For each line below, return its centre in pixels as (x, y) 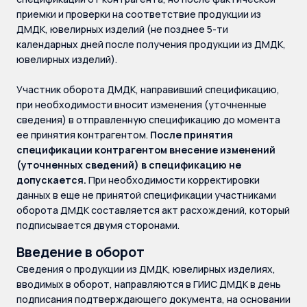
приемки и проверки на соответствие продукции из (139, 14)
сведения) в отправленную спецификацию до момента (148, 120)
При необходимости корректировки (174, 180)
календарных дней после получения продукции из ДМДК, (151, 44)
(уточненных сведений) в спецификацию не (129, 165)
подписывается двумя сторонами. (98, 225)
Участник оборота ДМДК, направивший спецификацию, (148, 89)
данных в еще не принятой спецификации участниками (146, 195)
